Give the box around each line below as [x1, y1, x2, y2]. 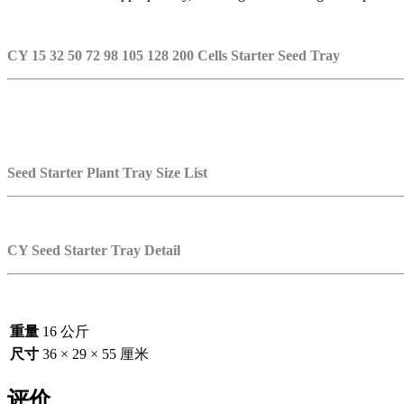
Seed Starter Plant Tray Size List [7, 165, 207, 181]
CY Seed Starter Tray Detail [7, 243, 180, 259]
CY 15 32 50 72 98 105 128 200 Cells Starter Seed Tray [7, 47, 340, 63]
